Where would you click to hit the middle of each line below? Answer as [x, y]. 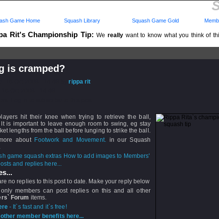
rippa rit [80, 82]
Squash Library [81, 21]
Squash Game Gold [155, 21]
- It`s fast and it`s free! [37, 207]
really [116, 35]
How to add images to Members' [106, 156]
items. [38, 197]
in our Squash [128, 140]
